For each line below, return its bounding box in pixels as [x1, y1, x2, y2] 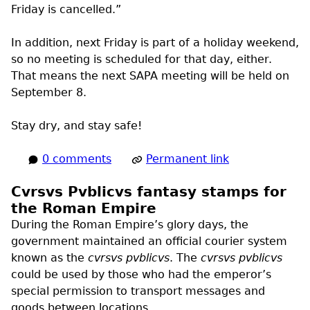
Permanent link [146, 152, 229, 166]
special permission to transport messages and [11, 284, 265, 298]
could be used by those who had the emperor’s [11, 268, 271, 282]
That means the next [11, 69, 129, 83]
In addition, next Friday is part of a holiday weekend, [11, 36, 299, 50]
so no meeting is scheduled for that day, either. [11, 53, 272, 66]
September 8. [11, 86, 86, 100]
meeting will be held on [158, 69, 289, 83]
